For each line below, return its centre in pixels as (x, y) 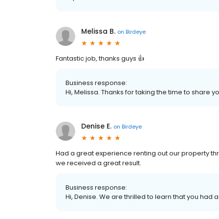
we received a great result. (99, 163)
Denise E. (96, 126)
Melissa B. (98, 31)
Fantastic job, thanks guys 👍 (100, 58)
